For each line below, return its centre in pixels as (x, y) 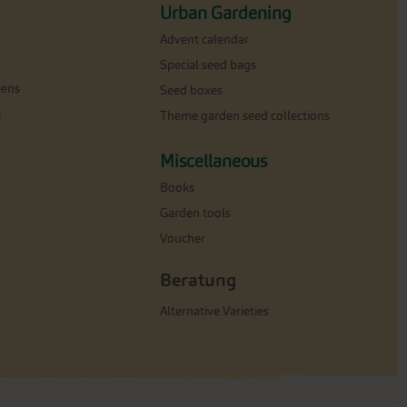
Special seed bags (208, 65)
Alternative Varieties (214, 311)
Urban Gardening (226, 13)
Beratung (198, 279)
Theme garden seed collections (245, 115)
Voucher (183, 238)
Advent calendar (204, 39)
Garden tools (195, 213)
